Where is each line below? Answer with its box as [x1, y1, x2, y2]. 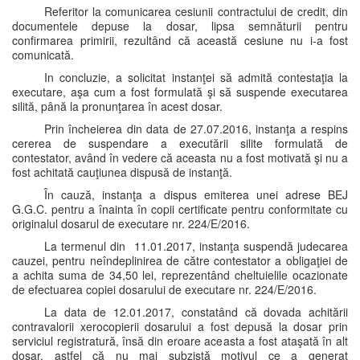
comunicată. [12, 47, 74, 63]
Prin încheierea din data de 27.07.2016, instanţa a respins [44, 121, 348, 137]
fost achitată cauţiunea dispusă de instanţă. [12, 164, 232, 180]
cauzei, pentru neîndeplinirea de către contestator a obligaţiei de [12, 252, 348, 268]
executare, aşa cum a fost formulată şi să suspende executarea [12, 84, 348, 100]
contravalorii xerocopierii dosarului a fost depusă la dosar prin [12, 318, 348, 334]
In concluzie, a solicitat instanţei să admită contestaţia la [44, 69, 348, 85]
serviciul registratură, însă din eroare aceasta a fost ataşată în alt [12, 333, 348, 349]
